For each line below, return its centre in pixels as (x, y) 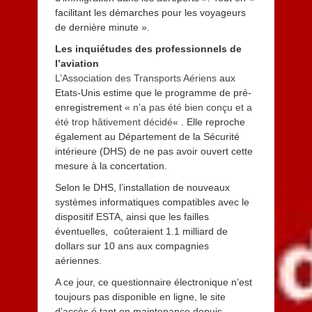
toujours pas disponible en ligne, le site (140, 297)
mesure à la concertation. (111, 166)
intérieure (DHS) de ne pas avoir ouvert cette (154, 151)
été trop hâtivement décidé (114, 122)
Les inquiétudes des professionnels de (148, 49)
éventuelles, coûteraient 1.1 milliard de (141, 231)
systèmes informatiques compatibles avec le (152, 202)
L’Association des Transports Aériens (135, 78)
